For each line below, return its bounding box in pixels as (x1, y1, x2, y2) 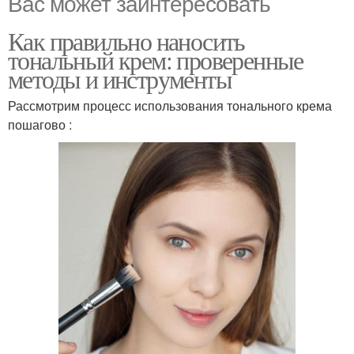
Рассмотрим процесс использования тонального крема (8, 96, 332, 115)
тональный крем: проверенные (8, 43, 303, 77)
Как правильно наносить (8, 24, 245, 58)
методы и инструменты (8, 62, 232, 96)
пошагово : (8, 115, 72, 134)
